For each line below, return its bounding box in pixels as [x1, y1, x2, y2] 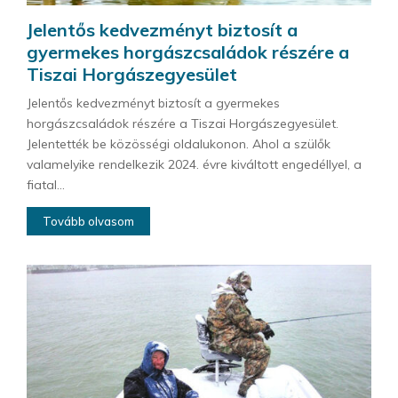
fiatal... [27, 177, 65, 194]
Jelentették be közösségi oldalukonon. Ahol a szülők [27, 136, 330, 153]
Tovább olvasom [43, 214, 134, 229]
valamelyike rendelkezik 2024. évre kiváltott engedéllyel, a [27, 156, 362, 173]
